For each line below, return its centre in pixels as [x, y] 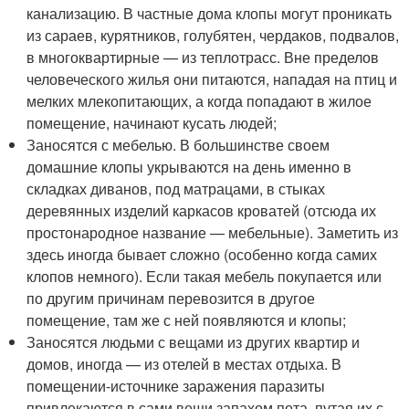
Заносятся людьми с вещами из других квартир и [194, 341]
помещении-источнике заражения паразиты [176, 385]
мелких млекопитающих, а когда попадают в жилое [199, 100]
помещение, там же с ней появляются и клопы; [187, 320]
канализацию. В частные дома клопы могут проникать [210, 13]
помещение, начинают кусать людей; [152, 122]
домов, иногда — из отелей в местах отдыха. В [184, 363]
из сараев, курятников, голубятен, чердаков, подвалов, [213, 35]
